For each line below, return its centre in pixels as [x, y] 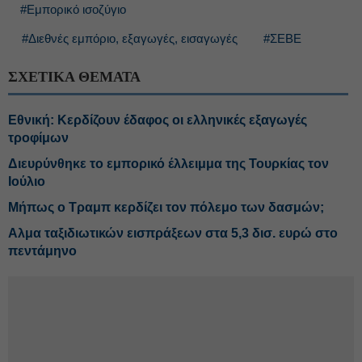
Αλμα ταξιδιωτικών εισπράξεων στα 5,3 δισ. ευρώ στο [173, 233]
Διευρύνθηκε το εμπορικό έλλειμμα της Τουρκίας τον [168, 164]
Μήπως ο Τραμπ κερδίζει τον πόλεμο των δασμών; [166, 207]
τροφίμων [38, 138]
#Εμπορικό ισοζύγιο [73, 9]
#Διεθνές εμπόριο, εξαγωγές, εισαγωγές [130, 38]
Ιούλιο [27, 181]
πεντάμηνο [42, 251]
